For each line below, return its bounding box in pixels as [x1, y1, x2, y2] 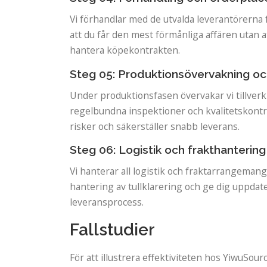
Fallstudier [70, 220, 155, 240]
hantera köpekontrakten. [70, 43, 180, 57]
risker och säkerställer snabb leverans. [70, 119, 240, 133]
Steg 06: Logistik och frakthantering [70, 143, 266, 157]
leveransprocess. [70, 195, 144, 209]
